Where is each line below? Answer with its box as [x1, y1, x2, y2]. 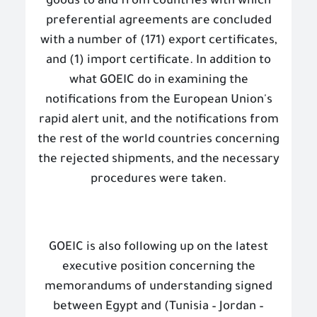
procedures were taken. [91, 173, 226, 187]
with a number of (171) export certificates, [40, 35, 277, 48]
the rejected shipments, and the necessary [38, 154, 279, 167]
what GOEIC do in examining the [69, 74, 248, 88]
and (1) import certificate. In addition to [46, 54, 271, 68]
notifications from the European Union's [45, 94, 272, 108]
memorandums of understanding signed [45, 281, 272, 294]
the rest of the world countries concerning [38, 134, 279, 147]
